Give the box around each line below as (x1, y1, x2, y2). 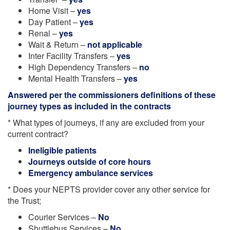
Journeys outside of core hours (28, 156, 151, 167)
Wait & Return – (28, 39, 87, 50)
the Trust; (8, 195, 41, 206)
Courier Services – (28, 211, 98, 223)
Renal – (28, 27, 59, 39)
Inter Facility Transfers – (28, 50, 117, 62)
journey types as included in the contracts (8, 100, 171, 112)
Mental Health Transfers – (28, 72, 124, 84)
